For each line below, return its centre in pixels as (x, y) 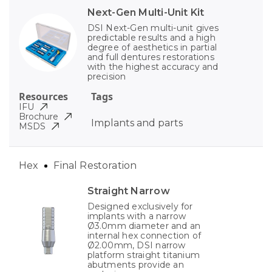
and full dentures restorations (151, 57)
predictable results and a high (151, 38)
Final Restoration (95, 166)
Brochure (39, 117)
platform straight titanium (144, 255)
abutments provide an (135, 265)
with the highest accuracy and (153, 67)
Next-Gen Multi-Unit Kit (146, 13)
